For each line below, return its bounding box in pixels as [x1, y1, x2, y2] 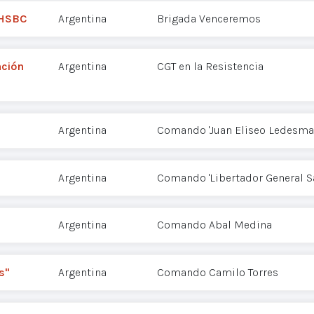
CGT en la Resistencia [157, 59, 264, 73]
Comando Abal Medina [157, 218, 272, 232]
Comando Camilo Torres [157, 266, 278, 280]
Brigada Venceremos [157, 12, 261, 26]
